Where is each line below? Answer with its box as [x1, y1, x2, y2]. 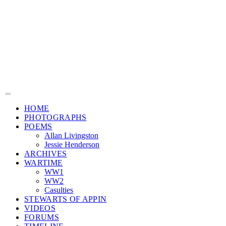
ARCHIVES [24, 149, 67, 158]
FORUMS [24, 213, 59, 222]
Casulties [44, 186, 73, 195]
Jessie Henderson [44, 140, 99, 149]
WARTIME [24, 158, 63, 167]
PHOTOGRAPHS [24, 113, 87, 122]
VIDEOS [24, 204, 55, 213]
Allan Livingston [44, 131, 98, 140]
